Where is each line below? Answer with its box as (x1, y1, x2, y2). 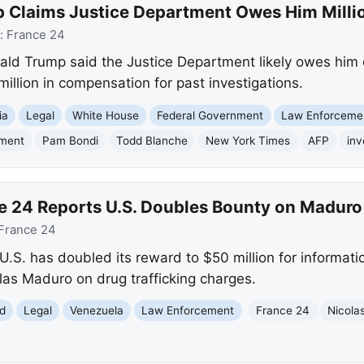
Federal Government (157, 108, 264, 122)
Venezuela (70, 303, 124, 317)
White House (72, 108, 140, 122)
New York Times (206, 133, 291, 147)
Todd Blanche (116, 133, 188, 147)
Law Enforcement (141, 303, 235, 317)
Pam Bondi (42, 133, 99, 147)
